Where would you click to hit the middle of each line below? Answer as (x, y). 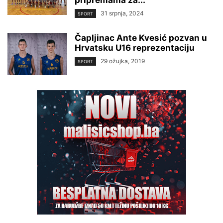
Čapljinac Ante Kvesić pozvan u (141, 38)
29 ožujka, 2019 (123, 61)
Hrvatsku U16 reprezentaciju (135, 48)
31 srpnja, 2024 (122, 13)
